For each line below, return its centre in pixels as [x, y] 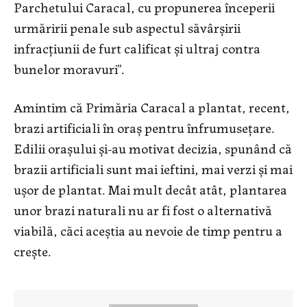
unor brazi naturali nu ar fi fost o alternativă [143, 210]
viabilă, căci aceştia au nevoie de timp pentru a [148, 230]
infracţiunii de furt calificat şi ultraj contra [137, 48]
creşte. [32, 251]
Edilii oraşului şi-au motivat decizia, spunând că [153, 148]
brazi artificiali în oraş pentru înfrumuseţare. [144, 127]
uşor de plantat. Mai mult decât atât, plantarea [150, 189]
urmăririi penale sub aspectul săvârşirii [127, 27]
